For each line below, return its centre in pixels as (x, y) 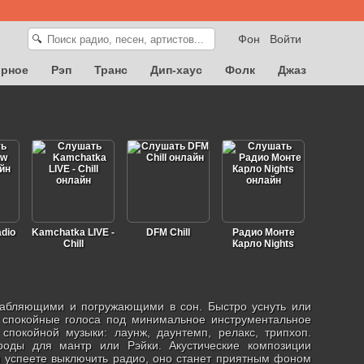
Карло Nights (263, 244)
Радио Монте (263, 232)
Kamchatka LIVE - (73, 232)
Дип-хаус (176, 70)
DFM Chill (168, 232)
